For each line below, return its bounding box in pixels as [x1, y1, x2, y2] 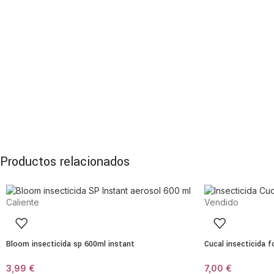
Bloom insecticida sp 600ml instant [6, 238, 135, 250]
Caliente [6, 196, 39, 207]
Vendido [204, 196, 239, 207]
